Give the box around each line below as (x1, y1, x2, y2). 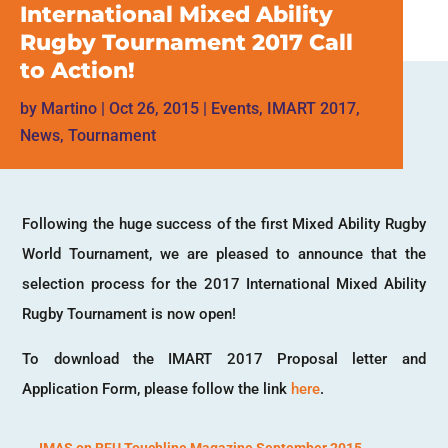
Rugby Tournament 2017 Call (20, 28, 353, 56)
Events (211, 98, 259, 118)
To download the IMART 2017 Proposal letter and (22, 349, 426, 368)
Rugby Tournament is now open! (22, 304, 237, 323)
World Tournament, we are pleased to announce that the (22, 244, 426, 263)
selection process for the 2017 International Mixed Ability (22, 274, 426, 293)
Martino (41, 98, 97, 118)
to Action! (20, 56, 135, 84)
